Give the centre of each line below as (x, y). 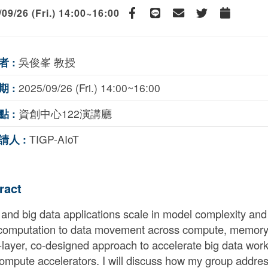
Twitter (212, 22)
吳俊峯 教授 (45, 62)
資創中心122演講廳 (64, 113)
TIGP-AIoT (53, 139)
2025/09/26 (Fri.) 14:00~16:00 (88, 88)
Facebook (147, 22)
